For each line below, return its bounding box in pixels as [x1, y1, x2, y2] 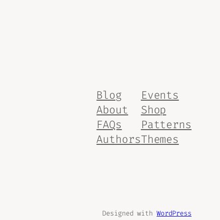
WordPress [156, 208, 192, 218]
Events [140, 88, 179, 103]
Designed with [102, 208, 157, 218]
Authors [96, 132, 141, 147]
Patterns [140, 117, 192, 132]
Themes [140, 132, 179, 147]
